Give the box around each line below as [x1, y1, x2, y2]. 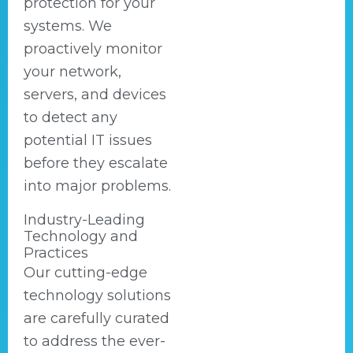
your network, [24, 63, 121, 80]
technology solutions [24, 287, 171, 304]
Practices [24, 244, 88, 262]
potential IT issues [24, 132, 152, 149]
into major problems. [24, 177, 171, 195]
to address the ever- [24, 333, 165, 350]
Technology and [24, 228, 138, 245]
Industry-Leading [24, 211, 145, 229]
